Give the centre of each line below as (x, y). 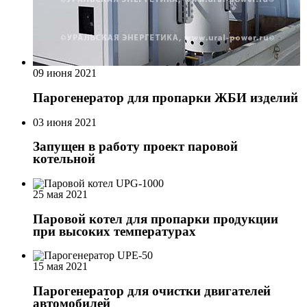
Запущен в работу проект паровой (135, 147)
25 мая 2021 (60, 194)
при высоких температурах (114, 231)
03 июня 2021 (65, 122)
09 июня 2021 (65, 73)
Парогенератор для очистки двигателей (152, 291)
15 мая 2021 (60, 267)
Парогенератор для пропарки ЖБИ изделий (165, 97)
